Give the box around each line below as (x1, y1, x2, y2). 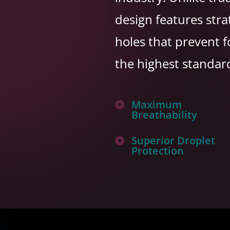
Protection (131, 144, 184, 158)
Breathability (131, 108, 198, 122)
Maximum (131, 98, 182, 112)
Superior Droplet (131, 133, 216, 148)
